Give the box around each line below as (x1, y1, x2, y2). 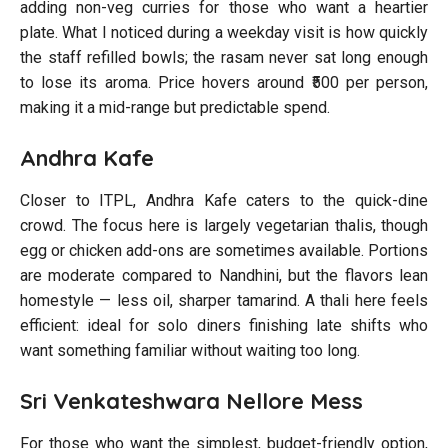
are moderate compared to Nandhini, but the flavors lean (20, 265, 428, 285)
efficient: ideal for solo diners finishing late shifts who (20, 315, 428, 335)
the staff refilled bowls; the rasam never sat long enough (20, 47, 428, 67)
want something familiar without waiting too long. (20, 340, 360, 360)
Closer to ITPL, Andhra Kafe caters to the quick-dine (20, 190, 428, 210)
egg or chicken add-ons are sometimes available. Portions (20, 240, 428, 260)
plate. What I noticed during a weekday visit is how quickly (20, 22, 428, 42)
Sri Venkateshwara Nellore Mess (20, 386, 363, 415)
